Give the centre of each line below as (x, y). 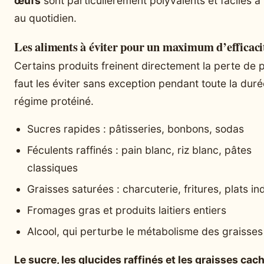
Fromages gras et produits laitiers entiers (127, 210)
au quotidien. (45, 18)
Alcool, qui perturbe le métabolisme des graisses (145, 232)
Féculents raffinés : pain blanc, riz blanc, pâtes (139, 150)
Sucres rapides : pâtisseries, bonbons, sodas (136, 129)
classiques (52, 168)
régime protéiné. (54, 101)
